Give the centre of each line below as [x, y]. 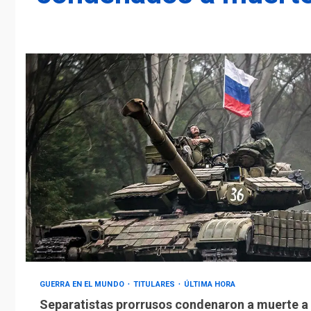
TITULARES [155, 285]
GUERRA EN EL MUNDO [83, 285]
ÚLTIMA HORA [210, 285]
